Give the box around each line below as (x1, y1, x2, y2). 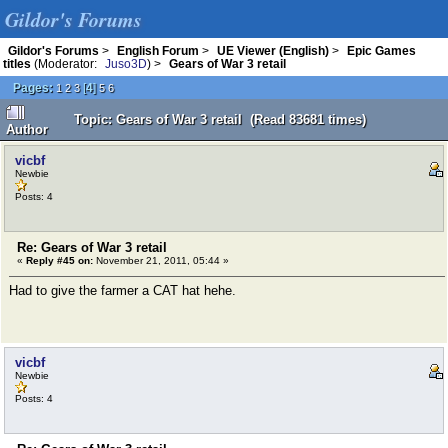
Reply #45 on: (26, 255, 93, 266)
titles (3, 57, 31, 70)
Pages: (13, 81, 53, 94)
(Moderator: (31, 57, 100, 70)
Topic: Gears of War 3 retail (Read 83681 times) (74, 112, 366, 127)
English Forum (117, 44, 199, 57)
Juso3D (105, 57, 147, 70)
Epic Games (347, 44, 416, 57)
